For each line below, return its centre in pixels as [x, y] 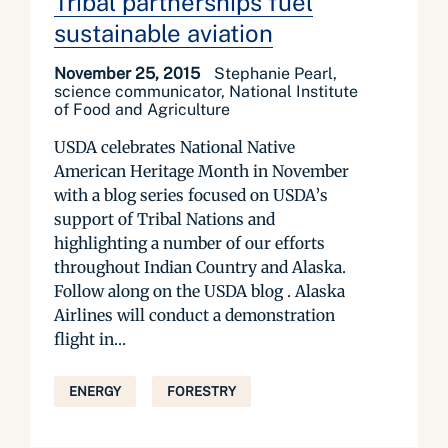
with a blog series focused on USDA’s [191, 195]
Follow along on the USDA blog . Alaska [199, 291]
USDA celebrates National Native [174, 147]
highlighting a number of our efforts [189, 243]
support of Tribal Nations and [164, 219]
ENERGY [95, 391]
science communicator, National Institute [206, 91]
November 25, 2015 [129, 73]
